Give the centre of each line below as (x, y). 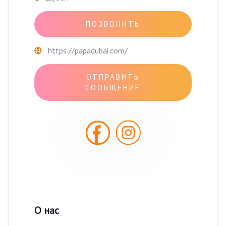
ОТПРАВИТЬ (113, 77)
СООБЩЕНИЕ (113, 88)
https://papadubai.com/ (88, 50)
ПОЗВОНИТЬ (113, 24)
